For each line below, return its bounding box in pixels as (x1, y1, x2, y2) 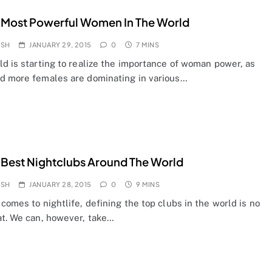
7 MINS (136, 40, 160, 49)
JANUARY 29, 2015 (29, 40, 92, 49)
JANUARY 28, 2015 (29, 180, 92, 188)
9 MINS (136, 180, 160, 188)
